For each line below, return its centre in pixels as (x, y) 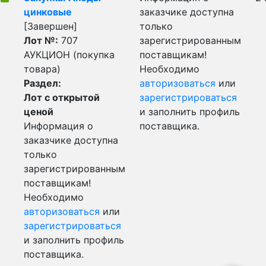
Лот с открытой (62, 97)
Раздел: (42, 83)
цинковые (48, 12)
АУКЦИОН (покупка (69, 55)
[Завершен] (50, 26)
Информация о (58, 126)
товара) (42, 69)
